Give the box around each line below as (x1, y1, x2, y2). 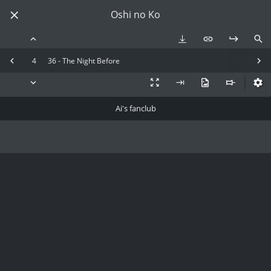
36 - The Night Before (48, 55, 120, 66)
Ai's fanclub (115, 103, 156, 114)
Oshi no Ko (111, 8, 160, 21)
